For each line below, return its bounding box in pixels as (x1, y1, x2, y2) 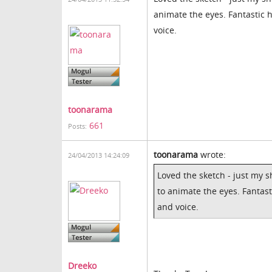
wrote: (198, 149, 226, 160)
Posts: (68, 122, 87, 131)
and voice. (157, 201, 199, 212)
